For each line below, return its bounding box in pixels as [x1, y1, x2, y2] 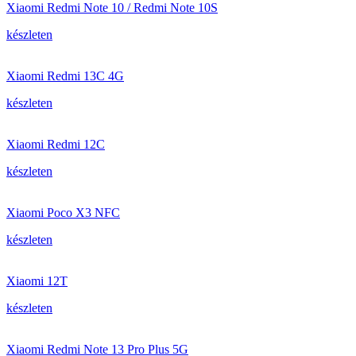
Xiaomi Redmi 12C [6, 137, 105, 151]
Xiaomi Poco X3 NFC [6, 206, 120, 219]
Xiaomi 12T [6, 274, 68, 288]
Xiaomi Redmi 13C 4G [6, 69, 124, 83]
